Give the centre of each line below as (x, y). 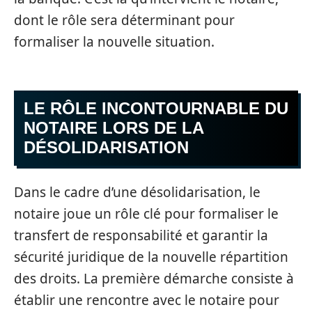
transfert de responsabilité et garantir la (141, 235)
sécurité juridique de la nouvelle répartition (151, 257)
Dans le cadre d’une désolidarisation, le (137, 192)
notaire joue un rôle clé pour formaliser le (146, 213)
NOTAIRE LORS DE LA (114, 128)
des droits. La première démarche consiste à (154, 278)
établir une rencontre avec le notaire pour (147, 300)
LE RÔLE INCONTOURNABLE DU (156, 108)
